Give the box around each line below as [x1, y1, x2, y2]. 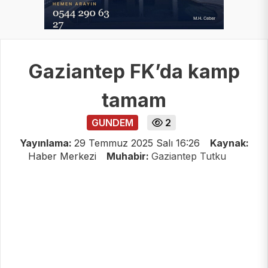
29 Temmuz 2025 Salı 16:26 [74, 136, 200, 149]
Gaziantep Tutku [151, 150, 226, 162]
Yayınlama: [19, 136, 74, 149]
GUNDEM [91, 116, 133, 129]
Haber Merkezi [28, 150, 99, 162]
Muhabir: [106, 150, 151, 162]
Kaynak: [209, 136, 249, 149]
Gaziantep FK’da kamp [28, 59, 240, 83]
